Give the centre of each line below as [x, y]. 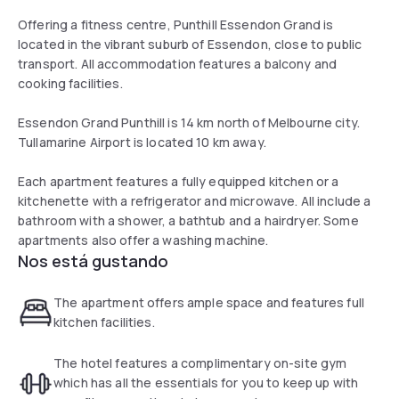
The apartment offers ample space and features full [209, 302]
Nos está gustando [93, 261]
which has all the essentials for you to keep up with [206, 382]
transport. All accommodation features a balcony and [178, 63]
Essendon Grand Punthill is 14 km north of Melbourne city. [189, 122]
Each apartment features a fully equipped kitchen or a [179, 181]
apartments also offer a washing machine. [143, 240]
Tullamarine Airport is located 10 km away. [144, 142]
